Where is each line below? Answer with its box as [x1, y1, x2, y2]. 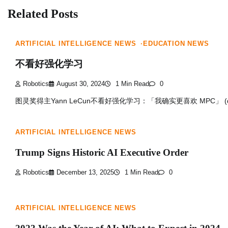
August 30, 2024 [56, 80, 105, 88]
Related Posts [8, 7, 78, 21]
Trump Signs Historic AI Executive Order [15, 147, 188, 158]
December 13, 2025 [56, 168, 114, 176]
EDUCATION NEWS [143, 40, 209, 48]
